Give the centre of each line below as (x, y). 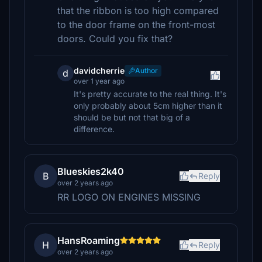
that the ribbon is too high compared (138, 11)
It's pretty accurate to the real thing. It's (150, 94)
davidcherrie (99, 70)
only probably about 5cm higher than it (148, 106)
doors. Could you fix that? (115, 39)
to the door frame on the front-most (136, 25)
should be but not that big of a (132, 117)
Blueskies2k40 (91, 171)
